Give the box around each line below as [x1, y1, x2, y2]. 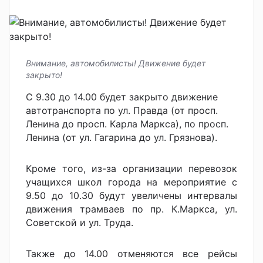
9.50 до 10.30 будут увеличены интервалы [26, 190, 237, 202]
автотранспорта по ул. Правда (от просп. [26, 104, 218, 117]
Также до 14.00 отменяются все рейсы [26, 248, 237, 260]
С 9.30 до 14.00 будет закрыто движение [26, 91, 218, 103]
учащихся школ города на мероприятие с [26, 176, 237, 188]
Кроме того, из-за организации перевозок [26, 163, 237, 175]
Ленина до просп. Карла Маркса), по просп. [26, 118, 228, 130]
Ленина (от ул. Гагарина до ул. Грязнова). [26, 131, 217, 144]
